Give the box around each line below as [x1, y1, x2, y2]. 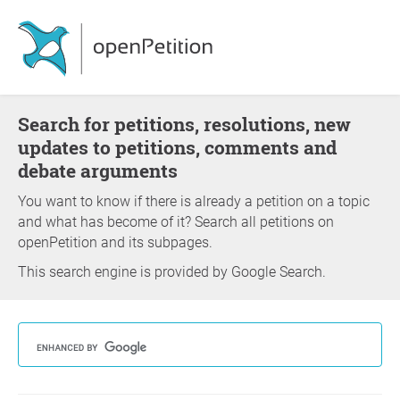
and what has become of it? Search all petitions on [18, 213, 334, 230]
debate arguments [18, 158, 178, 183]
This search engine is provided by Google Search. [18, 263, 326, 280]
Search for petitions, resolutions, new [18, 112, 29, 137]
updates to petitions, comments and [18, 135, 337, 160]
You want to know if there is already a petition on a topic [18, 193, 370, 210]
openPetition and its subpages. [18, 234, 212, 251]
